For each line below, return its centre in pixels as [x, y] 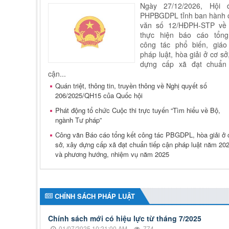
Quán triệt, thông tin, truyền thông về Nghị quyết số [131, 85]
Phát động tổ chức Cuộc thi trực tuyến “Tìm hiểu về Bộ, [138, 110]
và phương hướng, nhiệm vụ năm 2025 [112, 154]
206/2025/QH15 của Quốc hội [99, 95]
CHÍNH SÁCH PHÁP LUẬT [95, 196]
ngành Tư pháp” [78, 120]
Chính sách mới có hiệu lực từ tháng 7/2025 [125, 219]
